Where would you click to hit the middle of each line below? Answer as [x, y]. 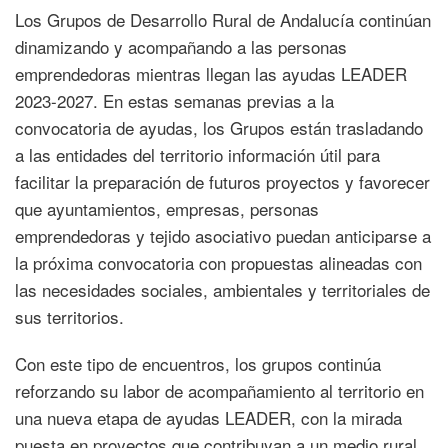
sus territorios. [69, 316]
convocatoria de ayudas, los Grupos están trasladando [219, 127]
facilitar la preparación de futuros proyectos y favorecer [222, 181]
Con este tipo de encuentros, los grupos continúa [198, 363]
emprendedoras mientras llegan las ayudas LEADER [211, 73]
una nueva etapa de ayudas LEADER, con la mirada [208, 417]
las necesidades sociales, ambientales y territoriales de [222, 289]
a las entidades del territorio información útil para [197, 154]
